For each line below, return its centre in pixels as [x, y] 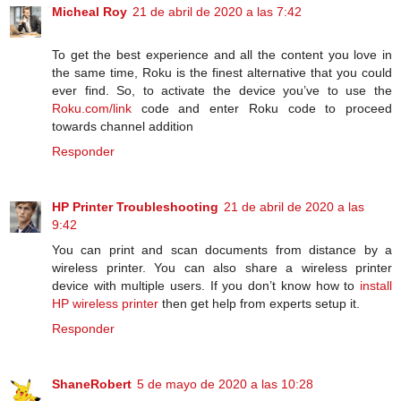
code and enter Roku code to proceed [262, 109]
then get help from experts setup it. [259, 304]
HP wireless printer [105, 304]
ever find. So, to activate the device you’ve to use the [222, 91]
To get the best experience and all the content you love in [222, 55]
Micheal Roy [90, 12]
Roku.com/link [92, 109]
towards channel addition [123, 127]
